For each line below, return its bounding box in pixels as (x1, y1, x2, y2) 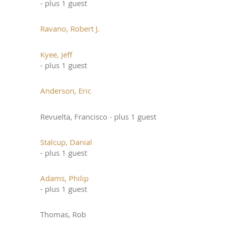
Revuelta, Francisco (40, 111, 107, 122)
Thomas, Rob (40, 209, 86, 219)
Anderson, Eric (40, 85, 91, 96)
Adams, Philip (40, 173, 89, 183)
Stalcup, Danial (40, 137, 92, 147)
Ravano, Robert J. (40, 23, 100, 34)
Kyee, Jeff (40, 49, 72, 60)
